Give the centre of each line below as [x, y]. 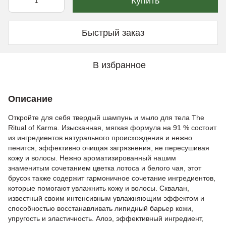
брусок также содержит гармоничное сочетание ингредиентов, [112, 178]
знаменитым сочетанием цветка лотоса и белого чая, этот [105, 168]
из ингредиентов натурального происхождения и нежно [100, 138]
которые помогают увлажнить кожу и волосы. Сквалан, [99, 188]
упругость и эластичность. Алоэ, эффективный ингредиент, [106, 218]
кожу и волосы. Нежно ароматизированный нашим [92, 158]
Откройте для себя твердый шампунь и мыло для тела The [106, 118]
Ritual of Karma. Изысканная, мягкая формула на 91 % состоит [112, 128]
